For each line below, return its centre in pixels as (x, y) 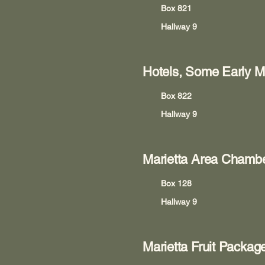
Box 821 (176, 8)
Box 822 (176, 96)
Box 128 (176, 183)
